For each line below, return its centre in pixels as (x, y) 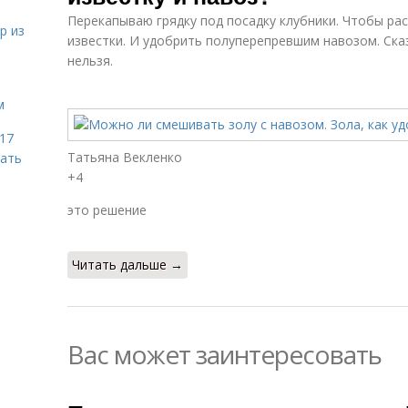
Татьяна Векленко (125, 157)
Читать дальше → (127, 265)
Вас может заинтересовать (224, 354)
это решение (107, 210)
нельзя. (90, 61)
